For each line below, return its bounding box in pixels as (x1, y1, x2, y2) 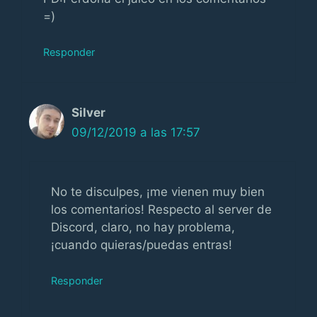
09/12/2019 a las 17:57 (71, 125, 200, 139)
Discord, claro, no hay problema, (51, 219, 235, 234)
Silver (71, 105, 105, 120)
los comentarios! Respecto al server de (51, 202, 272, 217)
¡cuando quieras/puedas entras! (51, 237, 232, 252)
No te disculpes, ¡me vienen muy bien (51, 184, 265, 199)
